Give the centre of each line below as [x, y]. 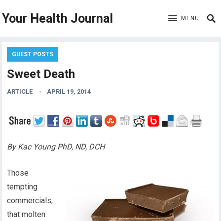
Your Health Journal [58, 18]
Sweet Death [41, 74]
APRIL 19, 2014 [69, 92]
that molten [26, 214]
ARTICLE [20, 92]
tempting [22, 187]
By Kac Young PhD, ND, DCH [56, 147]
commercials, [30, 201]
